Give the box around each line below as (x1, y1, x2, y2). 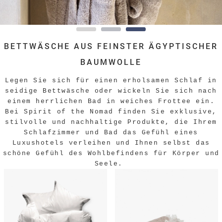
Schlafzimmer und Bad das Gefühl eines (24, 129, 198, 136)
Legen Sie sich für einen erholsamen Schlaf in (5, 77, 217, 84)
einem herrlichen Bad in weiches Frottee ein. (7, 98, 215, 105)
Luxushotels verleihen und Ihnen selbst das (12, 139, 210, 147)
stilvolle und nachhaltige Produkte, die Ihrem (5, 118, 217, 126)
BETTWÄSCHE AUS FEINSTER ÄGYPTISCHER (4, 42, 218, 51)
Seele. (94, 160, 123, 167)
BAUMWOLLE (80, 57, 142, 67)
